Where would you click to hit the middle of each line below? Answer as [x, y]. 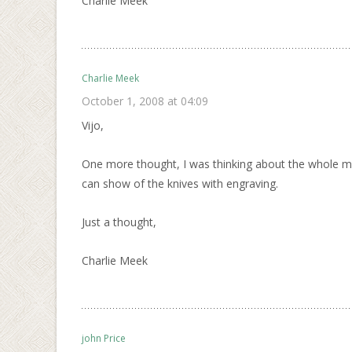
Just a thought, [119, 222]
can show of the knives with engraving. [180, 183]
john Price [104, 338]
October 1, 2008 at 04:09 [145, 101]
